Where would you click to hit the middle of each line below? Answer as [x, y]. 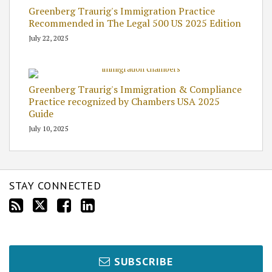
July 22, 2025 [48, 38]
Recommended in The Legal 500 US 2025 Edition [135, 23]
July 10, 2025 [48, 128]
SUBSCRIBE [144, 261]
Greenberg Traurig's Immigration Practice [122, 11]
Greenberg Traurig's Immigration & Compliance [135, 89]
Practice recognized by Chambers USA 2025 [124, 101]
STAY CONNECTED [55, 185]
